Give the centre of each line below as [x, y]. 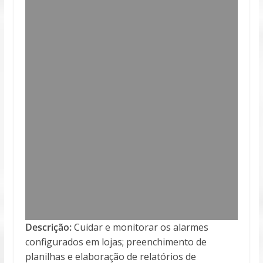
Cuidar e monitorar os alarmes [140, 227]
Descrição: [48, 227]
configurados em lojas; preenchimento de [116, 242]
